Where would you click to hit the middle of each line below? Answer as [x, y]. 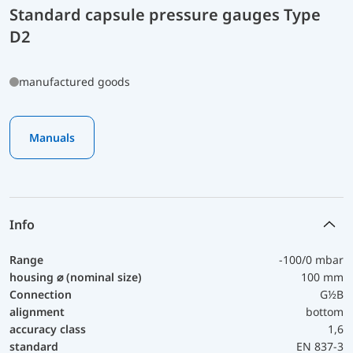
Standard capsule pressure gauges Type [165, 14]
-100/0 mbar [311, 259]
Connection [41, 294]
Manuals [52, 137]
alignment [37, 311]
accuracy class [48, 329]
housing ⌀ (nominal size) [76, 277]
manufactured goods [74, 81]
